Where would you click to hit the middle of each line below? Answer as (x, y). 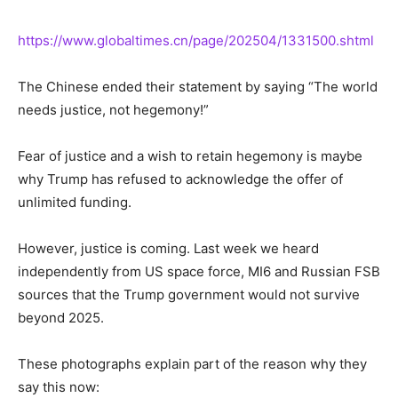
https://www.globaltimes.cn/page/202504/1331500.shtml (196, 40)
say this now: (59, 386)
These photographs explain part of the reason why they (192, 363)
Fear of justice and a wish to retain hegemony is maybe (190, 155)
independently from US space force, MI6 (146, 271)
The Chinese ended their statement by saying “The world (198, 86)
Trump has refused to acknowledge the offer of (193, 179)
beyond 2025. (61, 317)
